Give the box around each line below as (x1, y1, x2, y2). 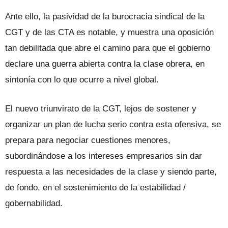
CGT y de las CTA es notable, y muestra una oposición (5, 27, 214, 37)
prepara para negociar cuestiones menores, (5, 135, 170, 145)
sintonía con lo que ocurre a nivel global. (5, 74, 159, 84)
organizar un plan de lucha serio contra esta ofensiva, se (5, 119, 221, 129)
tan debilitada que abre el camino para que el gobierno (5, 43, 210, 53)
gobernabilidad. (5, 198, 63, 208)
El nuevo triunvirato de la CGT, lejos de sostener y (5, 103, 196, 113)
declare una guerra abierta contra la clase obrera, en (5, 59, 205, 69)
